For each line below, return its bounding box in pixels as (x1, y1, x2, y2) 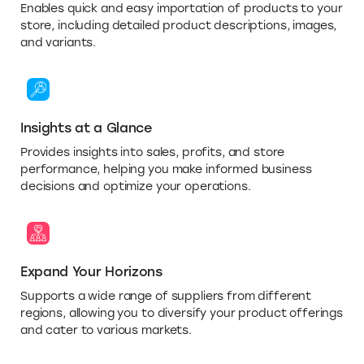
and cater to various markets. (20, 323, 192, 337)
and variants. (20, 35, 97, 50)
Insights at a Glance (20, 119, 152, 136)
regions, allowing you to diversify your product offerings (20, 305, 344, 320)
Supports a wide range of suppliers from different (20, 288, 312, 303)
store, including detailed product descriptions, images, (20, 18, 337, 32)
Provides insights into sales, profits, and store (20, 145, 285, 159)
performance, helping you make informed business (20, 162, 312, 176)
